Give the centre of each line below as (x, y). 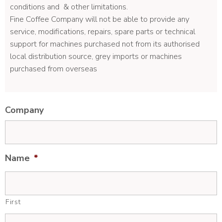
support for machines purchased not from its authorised (105, 44)
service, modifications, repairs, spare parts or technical (103, 32)
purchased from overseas (54, 69)
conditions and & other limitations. (69, 7)
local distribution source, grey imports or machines (96, 56)
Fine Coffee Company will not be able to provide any (100, 19)
